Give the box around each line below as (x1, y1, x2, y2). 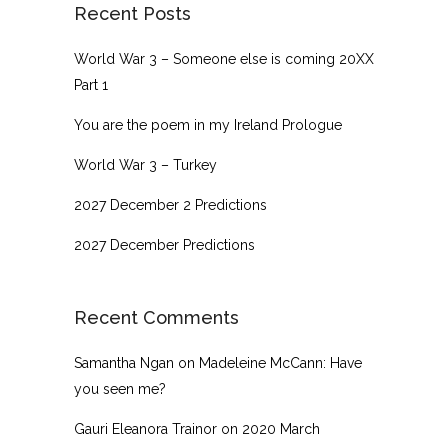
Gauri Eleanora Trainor (74, 421, 217, 438)
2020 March (242, 421, 320, 438)
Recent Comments (74, 307, 239, 329)
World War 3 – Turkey (74, 157, 217, 174)
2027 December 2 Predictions (74, 197, 267, 214)
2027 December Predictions (74, 237, 255, 254)
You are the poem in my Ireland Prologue (74, 117, 342, 134)
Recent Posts (74, 3, 191, 25)
